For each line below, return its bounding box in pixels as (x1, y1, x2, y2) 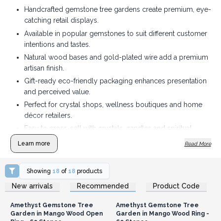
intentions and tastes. (24, 40, 90, 48)
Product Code (153, 182, 200, 190)
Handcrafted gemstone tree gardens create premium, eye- (24, 5, 211, 14)
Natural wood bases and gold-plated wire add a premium (24, 53, 208, 61)
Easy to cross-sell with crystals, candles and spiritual (24, 124, 192, 133)
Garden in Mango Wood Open (10, 209, 103, 217)
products (75, 167, 103, 175)
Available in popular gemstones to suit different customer (24, 29, 207, 37)
